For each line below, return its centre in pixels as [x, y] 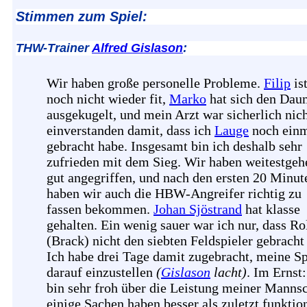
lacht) [229, 272]
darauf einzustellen [101, 272]
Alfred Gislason [137, 48]
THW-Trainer [54, 48]
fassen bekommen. [100, 209]
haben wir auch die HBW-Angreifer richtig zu [174, 194]
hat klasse [271, 209]
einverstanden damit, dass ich [131, 131]
